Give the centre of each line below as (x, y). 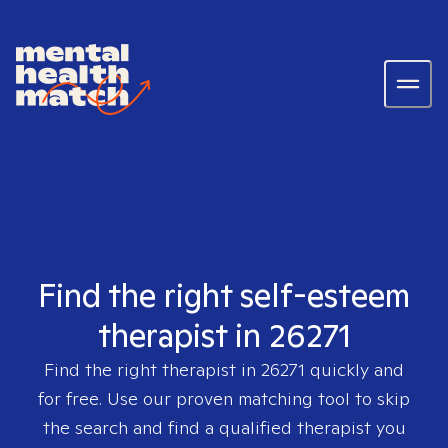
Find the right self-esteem (224, 295)
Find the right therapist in (152, 369)
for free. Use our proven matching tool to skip (224, 398)
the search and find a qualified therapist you (224, 427)
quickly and (354, 369)
